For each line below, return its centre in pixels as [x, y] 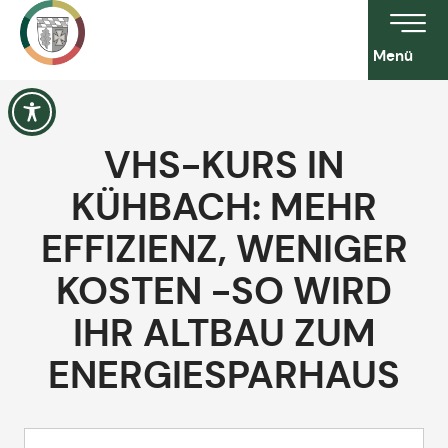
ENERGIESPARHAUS [224, 375]
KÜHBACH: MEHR [224, 207]
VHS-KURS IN [224, 165]
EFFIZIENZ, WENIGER [224, 249]
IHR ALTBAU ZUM [224, 333]
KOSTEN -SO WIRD [224, 291]
